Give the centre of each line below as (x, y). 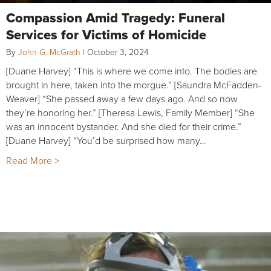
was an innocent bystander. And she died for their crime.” (124, 126)
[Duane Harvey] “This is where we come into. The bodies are (132, 70)
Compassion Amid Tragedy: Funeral (116, 17)
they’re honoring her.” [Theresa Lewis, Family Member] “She (130, 112)
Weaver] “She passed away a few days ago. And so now (122, 98)
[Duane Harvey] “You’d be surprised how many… (106, 140)
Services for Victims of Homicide (106, 34)
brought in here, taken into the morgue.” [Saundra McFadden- (134, 84)
